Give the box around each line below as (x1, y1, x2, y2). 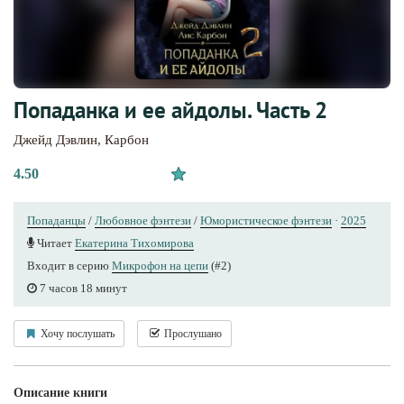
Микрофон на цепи (112, 258, 208, 272)
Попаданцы (27, 213, 86, 227)
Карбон (105, 132, 149, 147)
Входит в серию (27, 258, 112, 272)
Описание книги (14, 385, 107, 399)
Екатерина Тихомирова (75, 235, 194, 250)
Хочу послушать (38, 326, 115, 340)
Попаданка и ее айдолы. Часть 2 (14, 95, 327, 124)
